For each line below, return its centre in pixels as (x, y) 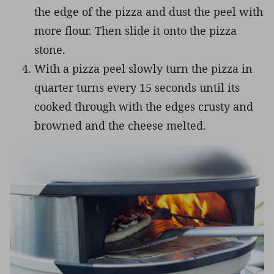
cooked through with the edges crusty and (144, 106)
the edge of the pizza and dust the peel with (149, 11)
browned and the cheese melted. (120, 125)
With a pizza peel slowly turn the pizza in (143, 68)
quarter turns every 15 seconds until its (137, 87)
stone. (50, 49)
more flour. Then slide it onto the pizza (135, 30)
